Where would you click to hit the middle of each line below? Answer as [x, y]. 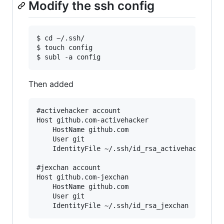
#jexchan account [68, 167]
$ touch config [64, 47]
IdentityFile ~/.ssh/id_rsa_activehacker [44, 148]
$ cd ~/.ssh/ [60, 38]
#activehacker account [78, 110]
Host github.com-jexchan [82, 177]
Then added [51, 84]
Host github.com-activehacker [92, 120]
